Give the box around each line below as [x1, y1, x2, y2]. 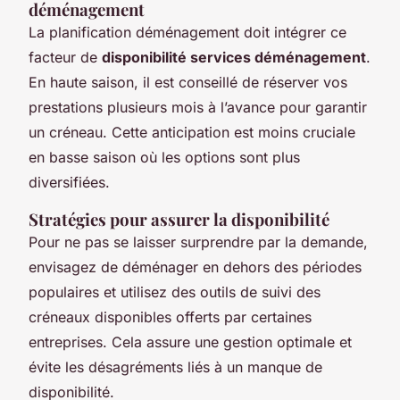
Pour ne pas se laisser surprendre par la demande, [29, 232, 368, 251]
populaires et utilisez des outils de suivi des [29, 282, 321, 301]
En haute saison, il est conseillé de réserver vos [29, 72, 347, 91]
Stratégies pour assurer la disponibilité [29, 207, 329, 230]
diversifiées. [29, 172, 110, 191]
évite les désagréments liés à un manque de [29, 357, 322, 376]
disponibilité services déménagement [102, 47, 366, 66]
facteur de [29, 47, 102, 66]
